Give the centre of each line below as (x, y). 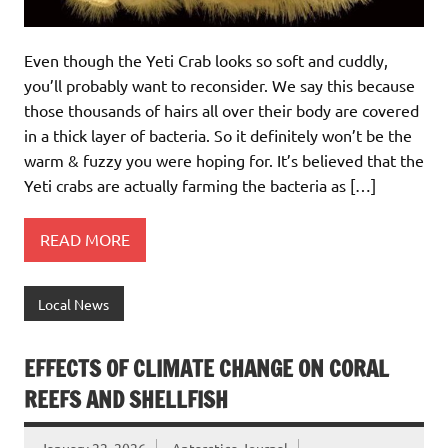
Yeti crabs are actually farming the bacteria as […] (200, 184)
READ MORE (85, 239)
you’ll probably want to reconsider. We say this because (219, 84)
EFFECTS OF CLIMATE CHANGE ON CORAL (206, 369)
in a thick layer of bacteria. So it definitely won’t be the (218, 134)
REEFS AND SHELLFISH (126, 400)
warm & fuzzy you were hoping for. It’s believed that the (224, 159)
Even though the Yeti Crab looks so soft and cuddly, (206, 59)
